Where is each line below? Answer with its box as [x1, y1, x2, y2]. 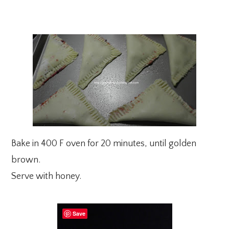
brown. [11, 154, 41, 165]
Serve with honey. [11, 171, 82, 181]
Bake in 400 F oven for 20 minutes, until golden [11, 138, 197, 149]
